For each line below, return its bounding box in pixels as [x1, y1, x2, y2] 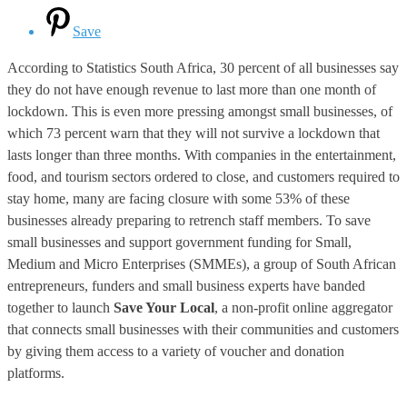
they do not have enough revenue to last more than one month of [7, 81, 376, 97]
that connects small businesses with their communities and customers [7, 321, 399, 337]
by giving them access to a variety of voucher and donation [7, 342, 344, 359]
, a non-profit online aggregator [214, 299, 392, 315]
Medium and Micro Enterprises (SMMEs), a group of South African [7, 255, 396, 272]
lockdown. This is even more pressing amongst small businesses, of [7, 103, 392, 119]
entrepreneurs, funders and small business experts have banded [7, 277, 365, 293]
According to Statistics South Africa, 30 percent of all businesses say [7, 59, 399, 75]
